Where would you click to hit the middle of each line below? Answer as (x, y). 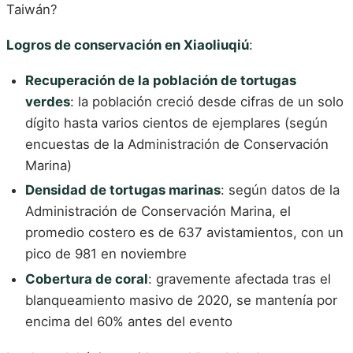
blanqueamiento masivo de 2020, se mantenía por (181, 301)
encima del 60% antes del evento (129, 322)
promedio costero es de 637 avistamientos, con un (184, 233)
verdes (48, 101)
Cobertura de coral (87, 279)
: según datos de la (280, 190)
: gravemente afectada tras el (240, 279)
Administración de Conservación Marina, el (158, 212)
